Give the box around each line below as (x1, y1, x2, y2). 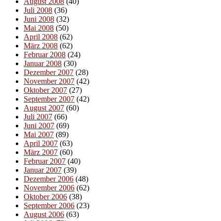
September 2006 (24, 201, 74, 210)
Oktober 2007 (24, 86, 67, 95)
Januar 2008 (24, 59, 62, 68)
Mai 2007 (24, 130, 54, 139)
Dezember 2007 (24, 68, 74, 77)
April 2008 (24, 33, 58, 41)
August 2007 (24, 104, 64, 112)
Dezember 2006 (24, 175, 74, 184)
